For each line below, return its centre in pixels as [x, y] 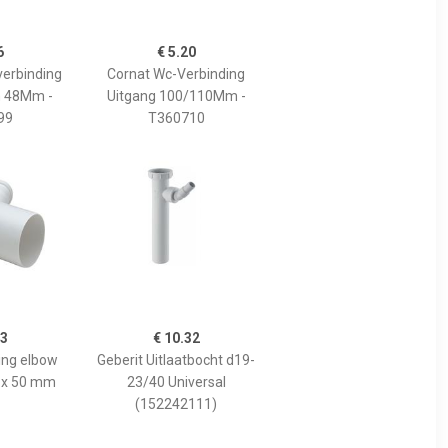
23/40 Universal [176, 381]
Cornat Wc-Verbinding [176, 73]
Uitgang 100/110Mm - [176, 95]
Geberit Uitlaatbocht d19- [176, 359]
